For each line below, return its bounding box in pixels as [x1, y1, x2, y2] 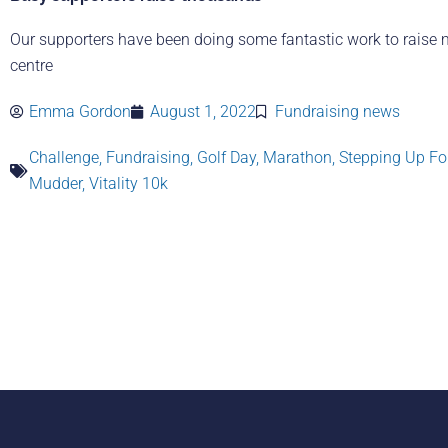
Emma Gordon [29, 101, 131, 121]
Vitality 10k [89, 173, 168, 193]
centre [10, 55, 53, 75]
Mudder [29, 173, 82, 193]
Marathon [263, 147, 332, 167]
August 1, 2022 [150, 101, 256, 121]
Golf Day [197, 147, 256, 167]
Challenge [29, 147, 99, 167]
